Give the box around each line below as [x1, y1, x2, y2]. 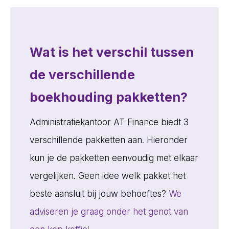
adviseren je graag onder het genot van [29, 206, 188, 217]
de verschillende [29, 66, 135, 82]
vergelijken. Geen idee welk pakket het [29, 170, 186, 181]
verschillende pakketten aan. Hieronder [29, 134, 188, 145]
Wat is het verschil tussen [29, 44, 194, 60]
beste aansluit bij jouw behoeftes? [29, 188, 169, 199]
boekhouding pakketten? [29, 89, 188, 105]
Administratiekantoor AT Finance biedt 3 [29, 117, 189, 127]
